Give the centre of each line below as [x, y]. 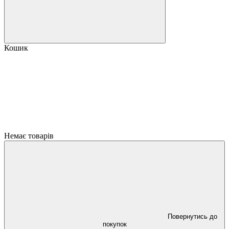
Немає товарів [29, 136]
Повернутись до [192, 216]
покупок [114, 224]
